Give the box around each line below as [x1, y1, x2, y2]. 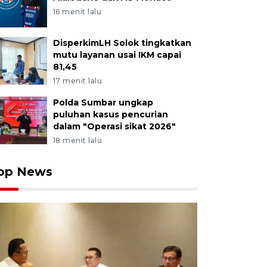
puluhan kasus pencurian [52, 109, 168, 120]
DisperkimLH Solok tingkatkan [52, 38, 191, 48]
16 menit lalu [52, 7, 102, 16]
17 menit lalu [52, 76, 103, 85]
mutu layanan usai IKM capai [52, 49, 181, 60]
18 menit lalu [52, 136, 103, 145]
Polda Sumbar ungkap [52, 97, 153, 108]
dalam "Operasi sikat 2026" [52, 121, 176, 132]
